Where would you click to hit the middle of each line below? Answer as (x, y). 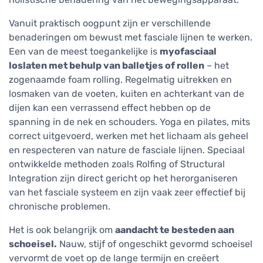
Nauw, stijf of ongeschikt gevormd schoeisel (155, 244)
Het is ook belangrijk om (62, 230)
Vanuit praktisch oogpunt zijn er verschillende (110, 23)
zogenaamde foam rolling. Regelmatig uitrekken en (120, 80)
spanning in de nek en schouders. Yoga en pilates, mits (129, 122)
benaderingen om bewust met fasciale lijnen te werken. (131, 38)
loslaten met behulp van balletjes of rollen (107, 66)
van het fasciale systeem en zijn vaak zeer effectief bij (127, 193)
